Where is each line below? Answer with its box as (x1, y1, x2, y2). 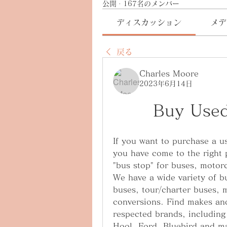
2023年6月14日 (139, 80, 193, 87)
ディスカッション (117, 18, 182, 26)
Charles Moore (139, 69, 199, 78)
